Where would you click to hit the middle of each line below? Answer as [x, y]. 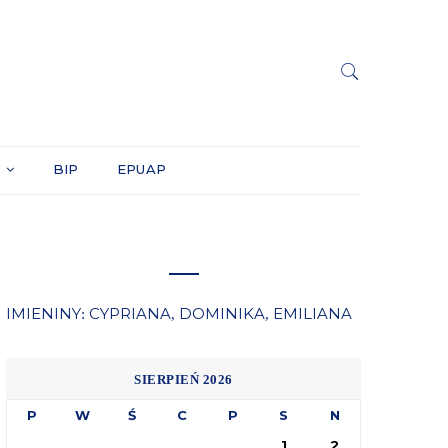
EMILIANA [312, 313]
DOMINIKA [222, 313]
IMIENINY [43, 313]
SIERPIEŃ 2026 [183, 379]
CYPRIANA [130, 313]
